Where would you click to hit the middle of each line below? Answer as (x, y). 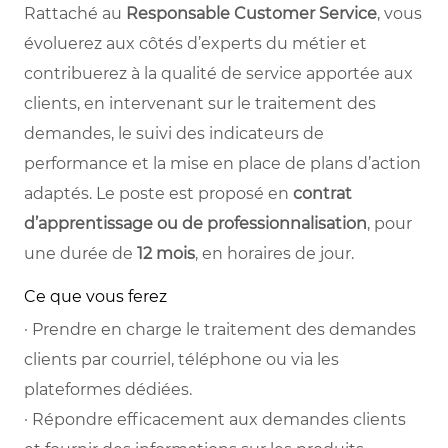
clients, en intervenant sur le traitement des (200, 104)
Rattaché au (75, 14)
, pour (389, 224)
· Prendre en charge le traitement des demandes (220, 330)
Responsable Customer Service (251, 14)
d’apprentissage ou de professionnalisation (195, 224)
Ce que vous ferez (95, 297)
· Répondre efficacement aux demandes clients (215, 420)
